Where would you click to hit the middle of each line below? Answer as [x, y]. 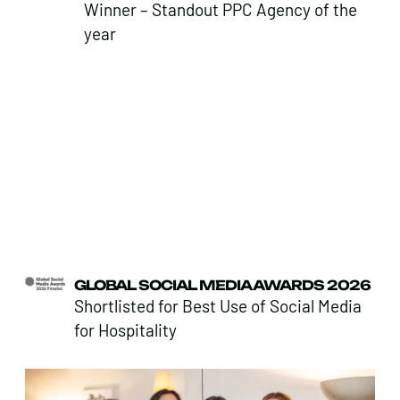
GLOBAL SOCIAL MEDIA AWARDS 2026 [223, 285]
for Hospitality [126, 329]
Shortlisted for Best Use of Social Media [218, 305]
